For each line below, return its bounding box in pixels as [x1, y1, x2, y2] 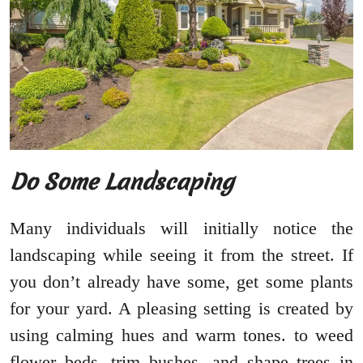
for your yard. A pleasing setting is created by [10, 298, 353, 319]
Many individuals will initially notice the [10, 218, 353, 239]
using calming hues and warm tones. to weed [10, 325, 353, 346]
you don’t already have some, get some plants [10, 271, 353, 293]
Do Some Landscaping [10, 167, 233, 198]
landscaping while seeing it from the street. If [10, 245, 353, 266]
